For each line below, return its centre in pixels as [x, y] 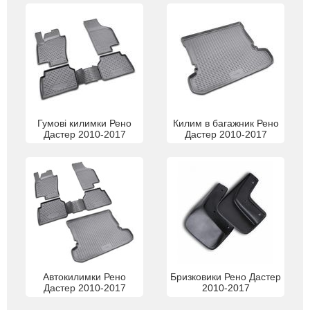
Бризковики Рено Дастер [226, 276]
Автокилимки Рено [84, 276]
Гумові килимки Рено [84, 123]
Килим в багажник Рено [226, 123]
